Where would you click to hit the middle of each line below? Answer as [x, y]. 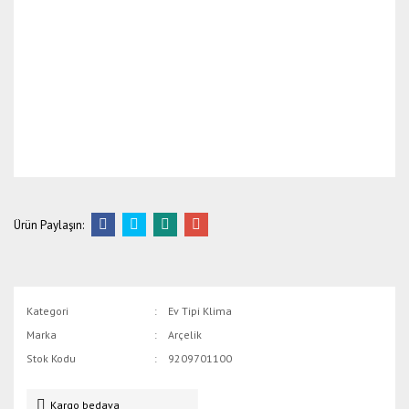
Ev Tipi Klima [200, 311]
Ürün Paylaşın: [49, 225]
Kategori [47, 311]
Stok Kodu [51, 358]
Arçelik [185, 335]
